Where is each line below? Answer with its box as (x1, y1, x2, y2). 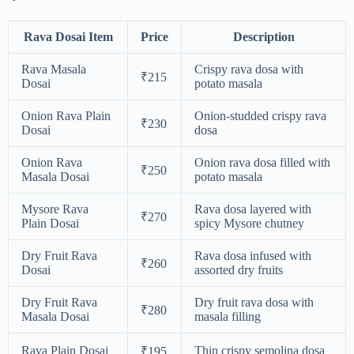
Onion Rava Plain (21, 108, 111, 122)
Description (232, 29, 295, 43)
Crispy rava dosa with (194, 62, 303, 76)
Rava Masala (21, 62, 86, 76)
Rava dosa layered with (194, 201, 311, 216)
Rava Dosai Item (23, 29, 113, 43)
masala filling (194, 309, 261, 323)
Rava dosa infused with (194, 248, 311, 262)
